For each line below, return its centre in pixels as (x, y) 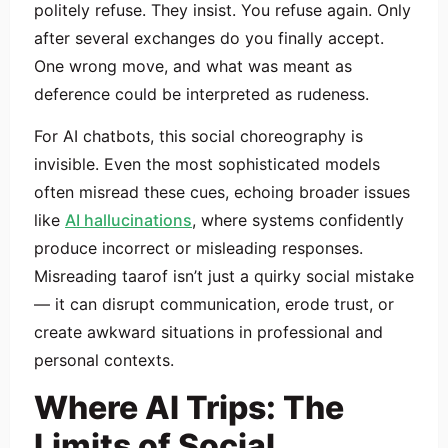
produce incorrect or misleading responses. (198, 248)
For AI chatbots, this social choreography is (198, 136)
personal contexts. (104, 360)
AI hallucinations (128, 220)
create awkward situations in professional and (208, 332)
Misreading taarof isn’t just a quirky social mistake (224, 276)
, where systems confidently (298, 220)
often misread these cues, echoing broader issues (222, 192)
